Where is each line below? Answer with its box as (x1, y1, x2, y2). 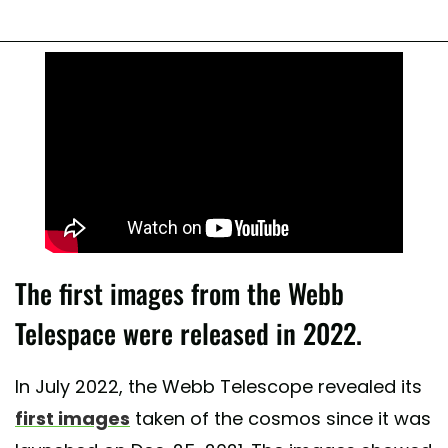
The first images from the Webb (15, 273, 344, 314)
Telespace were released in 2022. (15, 313, 362, 354)
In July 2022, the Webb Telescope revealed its (15, 374, 422, 400)
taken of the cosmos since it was (130, 406, 431, 432)
